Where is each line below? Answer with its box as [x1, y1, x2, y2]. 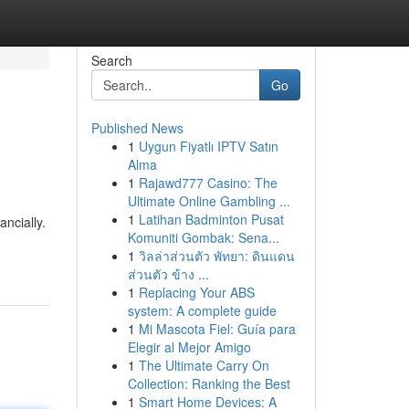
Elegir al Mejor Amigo [127, 338, 251, 356]
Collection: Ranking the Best [127, 374, 290, 393]
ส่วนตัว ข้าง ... [127, 265, 209, 283]
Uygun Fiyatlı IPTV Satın [138, 137, 278, 155]
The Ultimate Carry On [138, 356, 269, 374]
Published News [90, 119, 184, 137]
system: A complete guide [127, 301, 277, 320]
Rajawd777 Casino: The [138, 173, 278, 192]
